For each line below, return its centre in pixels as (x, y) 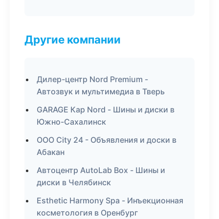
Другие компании (73, 39)
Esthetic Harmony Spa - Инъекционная (110, 200)
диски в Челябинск (74, 182)
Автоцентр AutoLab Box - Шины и (101, 170)
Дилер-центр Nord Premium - (92, 79)
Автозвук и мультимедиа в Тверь (101, 91)
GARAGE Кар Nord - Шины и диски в (106, 109)
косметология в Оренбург (87, 213)
